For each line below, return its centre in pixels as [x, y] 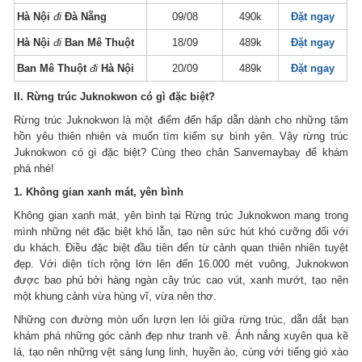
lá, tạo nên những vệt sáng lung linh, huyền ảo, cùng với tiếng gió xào [181, 351]
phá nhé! [34, 168]
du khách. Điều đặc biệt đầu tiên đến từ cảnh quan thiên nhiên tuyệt [181, 247]
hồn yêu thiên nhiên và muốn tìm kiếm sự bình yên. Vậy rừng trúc [181, 136]
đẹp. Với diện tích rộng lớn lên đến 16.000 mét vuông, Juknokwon [181, 263]
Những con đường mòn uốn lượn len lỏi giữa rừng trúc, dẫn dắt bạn [181, 319]
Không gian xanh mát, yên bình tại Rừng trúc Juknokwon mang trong [181, 215]
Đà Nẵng [86, 16]
